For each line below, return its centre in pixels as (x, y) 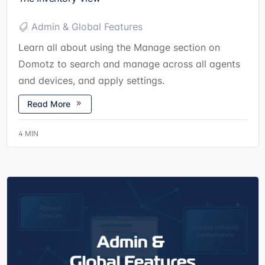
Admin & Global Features (87, 26)
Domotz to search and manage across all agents (129, 64)
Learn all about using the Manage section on (119, 48)
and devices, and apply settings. (91, 81)
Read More (49, 104)
